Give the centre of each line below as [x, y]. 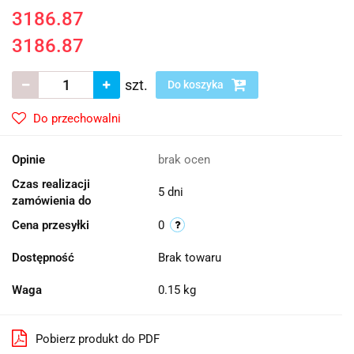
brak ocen [184, 160]
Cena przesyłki [51, 225]
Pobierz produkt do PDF [98, 339]
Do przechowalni [77, 119]
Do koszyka [197, 85]
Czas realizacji [51, 184]
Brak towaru [191, 258]
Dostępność [43, 258]
